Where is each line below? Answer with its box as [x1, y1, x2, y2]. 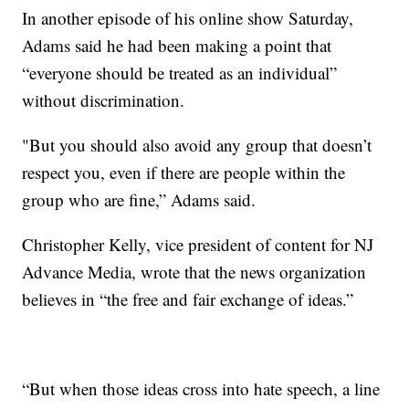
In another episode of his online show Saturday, [22, 6, 354, 30]
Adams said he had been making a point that [22, 34, 332, 58]
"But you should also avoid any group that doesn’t [22, 133, 372, 157]
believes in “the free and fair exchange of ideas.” [22, 288, 354, 311]
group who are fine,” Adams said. [22, 188, 257, 212]
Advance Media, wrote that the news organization [22, 260, 367, 284]
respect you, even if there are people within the [22, 161, 346, 184]
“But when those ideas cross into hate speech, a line [22, 377, 381, 401]
